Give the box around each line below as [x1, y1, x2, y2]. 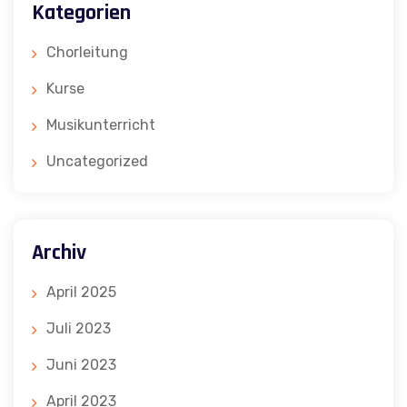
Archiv [32, 238, 86, 266]
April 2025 [46, 283, 116, 301]
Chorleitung [46, 43, 128, 61]
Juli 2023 [46, 319, 111, 337]
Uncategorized [46, 152, 148, 170]
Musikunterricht [46, 115, 155, 134]
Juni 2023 [46, 355, 116, 373]
